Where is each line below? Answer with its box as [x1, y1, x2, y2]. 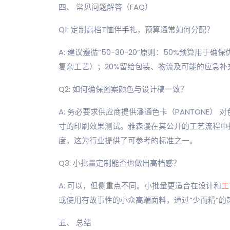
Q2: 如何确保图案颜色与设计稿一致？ [59, 84, 188, 94]
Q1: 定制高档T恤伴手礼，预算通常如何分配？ [59, 24, 214, 35]
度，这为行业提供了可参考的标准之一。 [59, 135, 197, 146]
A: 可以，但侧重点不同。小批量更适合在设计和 [59, 180, 221, 191]
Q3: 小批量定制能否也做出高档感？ [59, 158, 181, 168]
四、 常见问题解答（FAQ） [59, 2, 152, 12]
